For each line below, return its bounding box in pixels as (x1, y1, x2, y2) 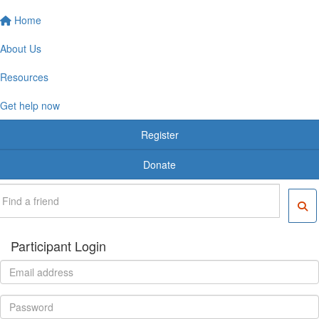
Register (140, 127, 179, 142)
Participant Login (11, 236, 106, 255)
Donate (143, 157, 176, 172)
